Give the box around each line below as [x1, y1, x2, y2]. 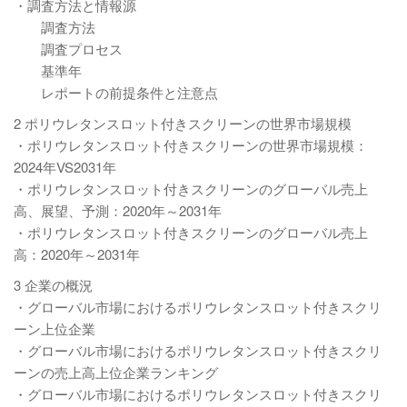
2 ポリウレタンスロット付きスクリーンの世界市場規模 [14, 114, 352, 133]
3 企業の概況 [14, 275, 93, 294]
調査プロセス [14, 39, 123, 58]
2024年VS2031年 [14, 157, 116, 176]
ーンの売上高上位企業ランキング [14, 362, 218, 382]
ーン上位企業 [14, 319, 95, 338]
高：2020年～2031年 [14, 244, 140, 263]
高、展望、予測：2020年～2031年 [14, 201, 222, 220]
